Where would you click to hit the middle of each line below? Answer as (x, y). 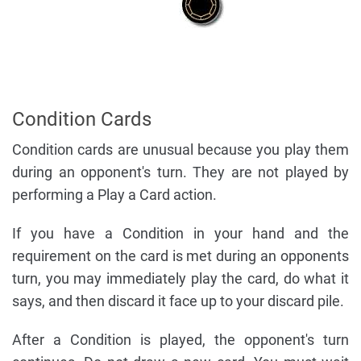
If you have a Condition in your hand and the (180, 234)
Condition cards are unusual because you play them (180, 150)
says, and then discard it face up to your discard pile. (178, 301)
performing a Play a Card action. (114, 195)
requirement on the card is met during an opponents (180, 256)
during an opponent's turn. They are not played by (180, 172)
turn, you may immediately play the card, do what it (180, 279)
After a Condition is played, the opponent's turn (180, 340)
